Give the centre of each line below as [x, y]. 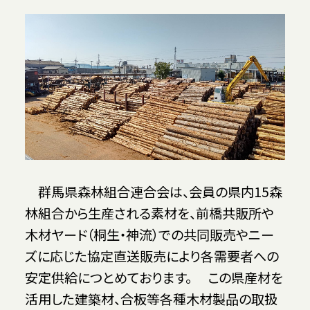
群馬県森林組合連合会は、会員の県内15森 [153, 191]
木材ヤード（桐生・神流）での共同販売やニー [149, 234]
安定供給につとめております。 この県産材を [154, 277]
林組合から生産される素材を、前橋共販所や [149, 213]
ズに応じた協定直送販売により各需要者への [152, 256]
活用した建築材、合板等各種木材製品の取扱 [151, 299]
